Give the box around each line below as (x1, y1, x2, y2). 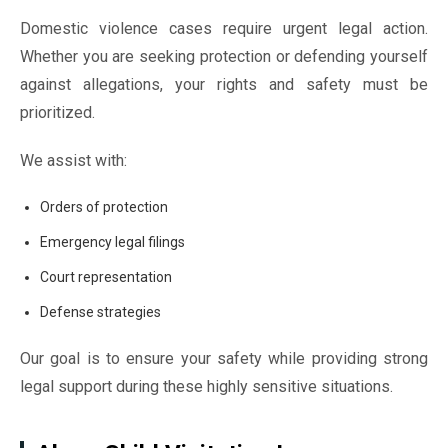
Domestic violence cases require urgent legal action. (20, 19, 428, 38)
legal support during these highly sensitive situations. (20, 377, 393, 396)
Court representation (40, 269, 172, 285)
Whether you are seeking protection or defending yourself (20, 47, 428, 66)
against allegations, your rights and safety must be (20, 75, 428, 94)
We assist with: (20, 151, 127, 170)
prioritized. (20, 103, 95, 122)
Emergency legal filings (40, 234, 185, 250)
